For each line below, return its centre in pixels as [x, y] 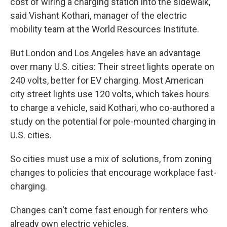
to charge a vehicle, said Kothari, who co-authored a [112, 108]
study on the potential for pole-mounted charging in [113, 122]
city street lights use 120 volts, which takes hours [110, 94]
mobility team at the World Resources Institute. [105, 29]
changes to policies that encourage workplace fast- [113, 173]
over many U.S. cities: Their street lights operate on [112, 67]
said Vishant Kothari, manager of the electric [99, 16]
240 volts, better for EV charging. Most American [107, 81]
